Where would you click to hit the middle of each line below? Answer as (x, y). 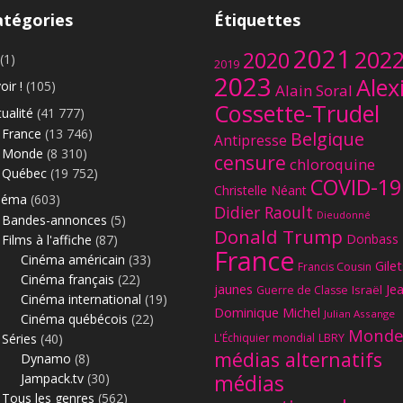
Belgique (327, 139)
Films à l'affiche (47, 240)
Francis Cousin (335, 267)
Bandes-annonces (54, 220)
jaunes (233, 289)
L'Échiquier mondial (264, 338)
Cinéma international (81, 300)
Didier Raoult (264, 213)
